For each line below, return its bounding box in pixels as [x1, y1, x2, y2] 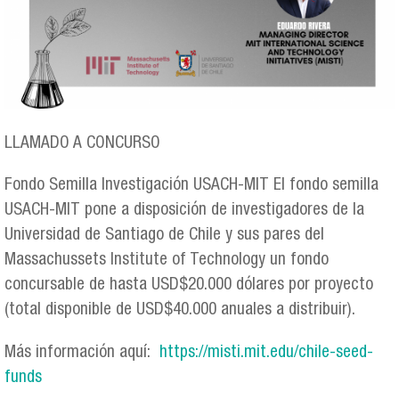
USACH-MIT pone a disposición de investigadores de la [4, 202, 364, 220]
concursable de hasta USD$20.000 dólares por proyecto [4, 277, 373, 295]
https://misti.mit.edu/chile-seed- [159, 344, 373, 362]
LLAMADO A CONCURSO [4, 135, 160, 153]
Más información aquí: [4, 344, 159, 362]
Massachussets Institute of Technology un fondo [4, 252, 329, 270]
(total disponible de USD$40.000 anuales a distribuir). [4, 302, 355, 320]
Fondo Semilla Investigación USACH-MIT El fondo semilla [4, 177, 379, 195]
